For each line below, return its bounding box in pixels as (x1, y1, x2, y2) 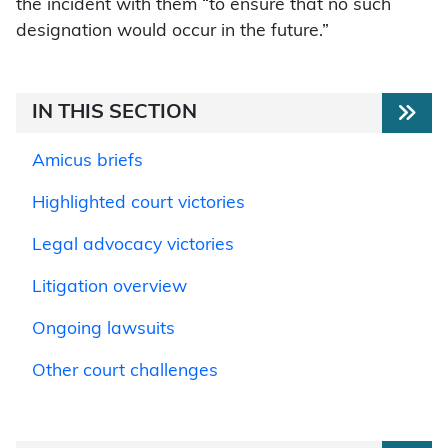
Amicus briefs (32, 153, 143, 171)
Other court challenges (32, 363, 218, 381)
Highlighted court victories (32, 195, 245, 213)
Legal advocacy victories (32, 237, 234, 255)
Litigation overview (32, 279, 187, 297)
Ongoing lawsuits (32, 321, 175, 339)
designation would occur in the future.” (16, 23, 329, 41)
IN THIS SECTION (32, 103, 197, 124)
